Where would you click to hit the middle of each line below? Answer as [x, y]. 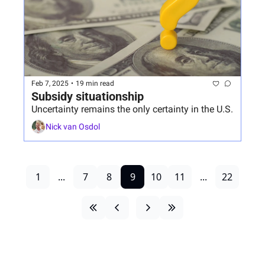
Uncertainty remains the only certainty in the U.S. [132, 109]
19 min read [95, 84]
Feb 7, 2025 [50, 84]
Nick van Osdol [73, 127]
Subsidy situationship [88, 96]
